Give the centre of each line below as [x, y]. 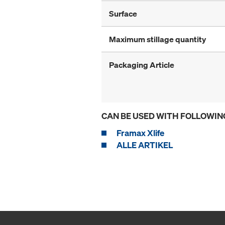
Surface [123, 14]
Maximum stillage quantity [157, 39]
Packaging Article [142, 65]
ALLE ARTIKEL [145, 145]
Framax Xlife [140, 133]
